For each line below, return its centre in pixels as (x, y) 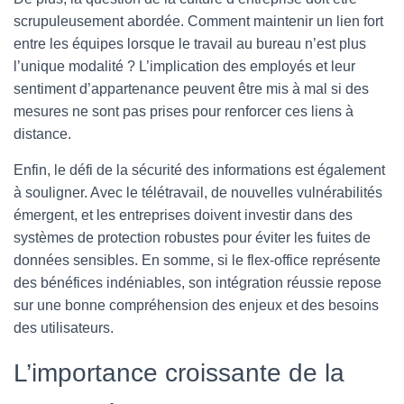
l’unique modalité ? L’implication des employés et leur (184, 66)
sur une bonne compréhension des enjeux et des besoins (196, 305)
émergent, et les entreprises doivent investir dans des (183, 215)
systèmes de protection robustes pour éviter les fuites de (192, 238)
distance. (42, 134)
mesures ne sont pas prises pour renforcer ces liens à (184, 111)
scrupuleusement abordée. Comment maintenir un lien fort (198, 21)
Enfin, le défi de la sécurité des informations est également (199, 170)
